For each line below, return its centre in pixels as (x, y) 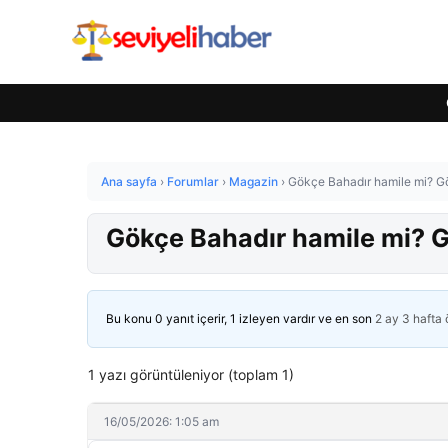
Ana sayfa (129, 181)
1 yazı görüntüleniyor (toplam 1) (191, 374)
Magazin (253, 181)
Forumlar (193, 181)
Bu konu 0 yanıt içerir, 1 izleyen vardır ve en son (240, 318)
